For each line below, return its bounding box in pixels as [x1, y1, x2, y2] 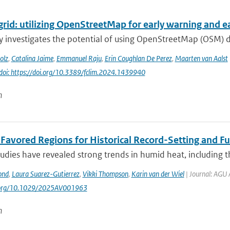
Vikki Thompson [82, 169, 128, 179]
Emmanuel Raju [56, 53, 102, 63]
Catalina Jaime [11, 53, 53, 63]
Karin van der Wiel [131, 169, 184, 179]
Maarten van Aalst [175, 53, 228, 63]
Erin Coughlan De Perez [104, 53, 172, 63]
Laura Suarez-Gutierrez [11, 169, 80, 179]
